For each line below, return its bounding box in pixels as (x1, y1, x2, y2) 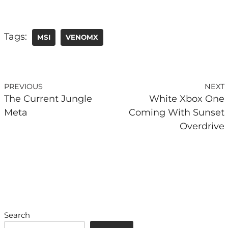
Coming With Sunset (128, 107, 224, 118)
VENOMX (65, 33, 98, 41)
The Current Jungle (4, 93, 92, 104)
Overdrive (179, 121, 224, 132)
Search (4, 210, 30, 220)
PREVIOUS (4, 82, 43, 91)
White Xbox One (149, 93, 224, 104)
